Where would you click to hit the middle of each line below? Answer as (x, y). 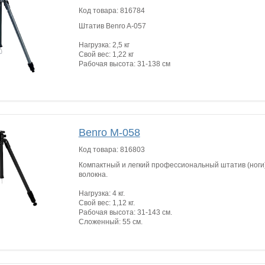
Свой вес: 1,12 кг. (106, 203)
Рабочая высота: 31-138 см (124, 64)
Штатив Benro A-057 (112, 26)
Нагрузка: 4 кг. (101, 193)
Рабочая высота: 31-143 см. (125, 212)
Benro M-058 (109, 132)
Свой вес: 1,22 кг (106, 54)
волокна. (93, 174)
